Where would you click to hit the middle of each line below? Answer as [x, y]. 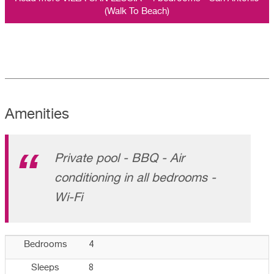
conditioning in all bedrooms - [135, 178]
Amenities [37, 114]
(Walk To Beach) [137, 11]
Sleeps [45, 267]
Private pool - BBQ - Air [120, 158]
